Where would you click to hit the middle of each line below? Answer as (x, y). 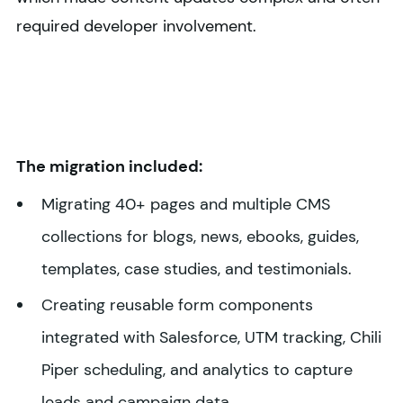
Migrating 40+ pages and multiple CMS (186, 205)
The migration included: (109, 167)
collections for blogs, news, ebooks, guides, (200, 237)
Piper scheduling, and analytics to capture (197, 370)
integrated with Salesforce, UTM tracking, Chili (211, 338)
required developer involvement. (136, 27)
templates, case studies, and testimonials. (197, 269)
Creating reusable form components (177, 305)
